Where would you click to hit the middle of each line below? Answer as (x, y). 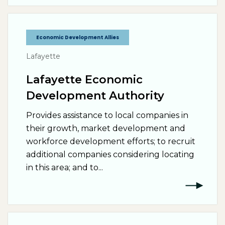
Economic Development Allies (78, 37)
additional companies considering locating (110, 154)
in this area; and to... (65, 167)
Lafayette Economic (84, 80)
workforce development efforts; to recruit (111, 141)
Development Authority (95, 96)
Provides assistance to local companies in (107, 115)
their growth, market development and (106, 128)
